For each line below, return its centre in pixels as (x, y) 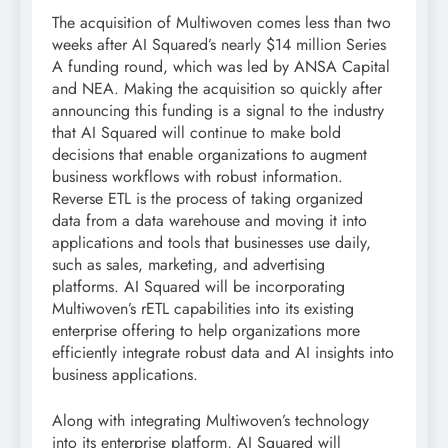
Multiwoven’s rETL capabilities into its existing (203, 309)
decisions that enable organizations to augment (209, 155)
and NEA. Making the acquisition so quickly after (217, 89)
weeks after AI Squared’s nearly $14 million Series (219, 45)
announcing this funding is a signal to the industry (218, 111)
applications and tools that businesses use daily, (211, 243)
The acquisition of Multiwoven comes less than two (221, 23)
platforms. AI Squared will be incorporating (198, 287)
